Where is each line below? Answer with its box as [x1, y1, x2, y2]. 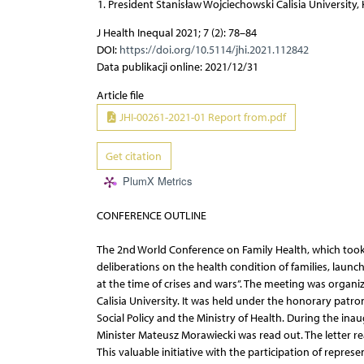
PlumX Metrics [122, 173, 193, 189]
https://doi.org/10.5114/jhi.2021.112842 [119, 42, 309, 57]
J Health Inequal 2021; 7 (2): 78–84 [96, 25, 257, 40]
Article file [96, 88, 144, 102]
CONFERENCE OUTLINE [96, 208, 206, 223]
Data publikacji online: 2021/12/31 [96, 59, 258, 74]
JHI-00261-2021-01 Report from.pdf [117, 110, 286, 125]
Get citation [106, 149, 162, 163]
